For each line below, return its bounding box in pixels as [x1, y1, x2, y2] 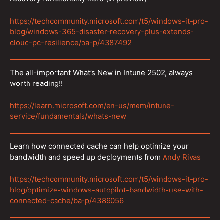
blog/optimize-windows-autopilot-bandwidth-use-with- [10, 185, 203, 194]
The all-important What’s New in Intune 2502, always [10, 68, 192, 77]
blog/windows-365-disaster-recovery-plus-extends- [10, 27, 194, 36]
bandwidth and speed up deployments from [10, 152, 163, 162]
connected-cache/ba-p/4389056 [10, 195, 124, 205]
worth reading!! [10, 79, 63, 88]
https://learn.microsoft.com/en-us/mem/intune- [10, 100, 174, 110]
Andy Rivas [163, 152, 201, 162]
